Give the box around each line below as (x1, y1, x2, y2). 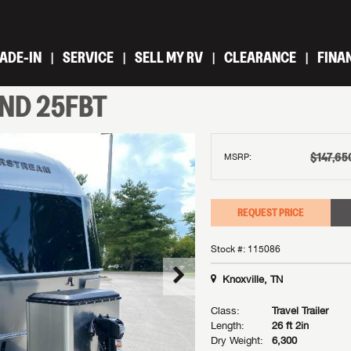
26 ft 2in (272, 320, 309, 331)
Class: (211, 305, 240, 317)
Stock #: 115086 (211, 244, 280, 255)
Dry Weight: (211, 335, 263, 346)
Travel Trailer (272, 305, 328, 317)
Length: (211, 320, 244, 331)
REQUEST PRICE (237, 205, 304, 219)
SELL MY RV (135, 48, 203, 67)
